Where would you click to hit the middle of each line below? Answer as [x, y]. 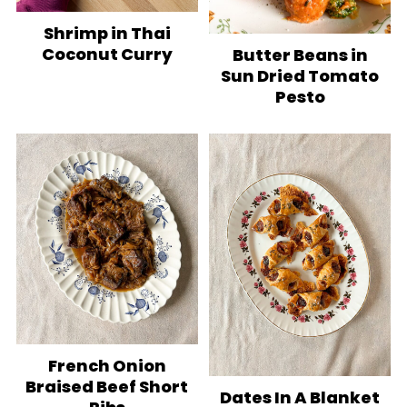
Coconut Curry [107, 54]
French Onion [107, 366]
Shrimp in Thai [107, 33]
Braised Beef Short [107, 387]
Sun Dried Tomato [300, 75]
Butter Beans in [300, 55]
